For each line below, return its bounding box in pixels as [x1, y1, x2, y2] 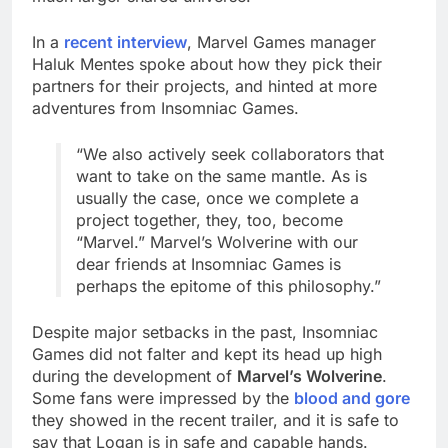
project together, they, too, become [76, 210, 343, 231]
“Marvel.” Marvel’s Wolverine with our [76, 232, 358, 253]
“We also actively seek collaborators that [76, 144, 384, 165]
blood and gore [294, 388, 410, 409]
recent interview [64, 32, 187, 53]
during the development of [32, 366, 237, 387]
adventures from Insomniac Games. [32, 98, 299, 119]
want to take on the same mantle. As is [76, 166, 367, 187]
